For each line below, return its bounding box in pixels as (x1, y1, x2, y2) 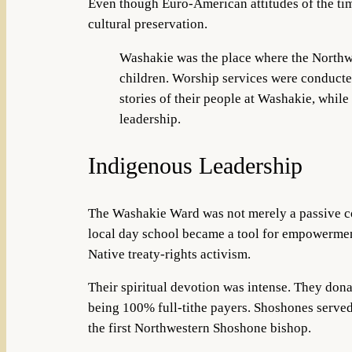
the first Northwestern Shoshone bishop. (88, 321, 311, 336)
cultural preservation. (88, 16, 207, 31)
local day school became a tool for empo (88, 225, 313, 241)
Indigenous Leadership (88, 153, 302, 179)
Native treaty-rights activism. (88, 246, 251, 262)
